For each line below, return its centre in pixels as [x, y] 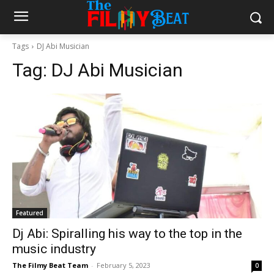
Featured [30, 213]
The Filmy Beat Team [50, 265]
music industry [54, 249]
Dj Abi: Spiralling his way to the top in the [127, 234]
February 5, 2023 [124, 265]
